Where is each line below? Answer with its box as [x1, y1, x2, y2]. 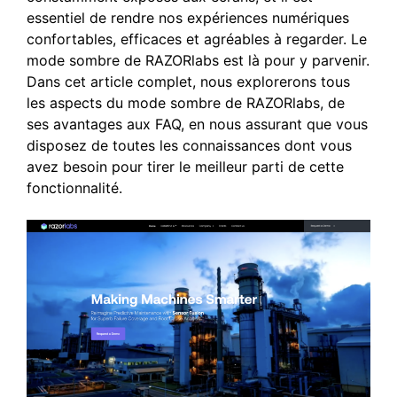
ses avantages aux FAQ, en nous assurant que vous [27, 115, 368, 133]
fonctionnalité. [27, 179, 122, 197]
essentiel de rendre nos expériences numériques [27, 9, 349, 27]
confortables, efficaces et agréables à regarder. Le [27, 30, 367, 48]
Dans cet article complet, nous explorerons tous [27, 73, 350, 90]
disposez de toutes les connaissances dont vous [27, 136, 352, 154]
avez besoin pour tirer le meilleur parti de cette [27, 158, 344, 175]
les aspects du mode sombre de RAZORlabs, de [27, 94, 345, 112]
